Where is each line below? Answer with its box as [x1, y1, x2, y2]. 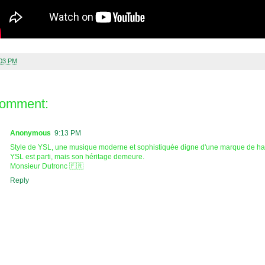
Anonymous [10, 128, 51, 137]
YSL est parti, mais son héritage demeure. [10, 152, 144, 161]
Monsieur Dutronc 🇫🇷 [10, 161, 83, 170]
